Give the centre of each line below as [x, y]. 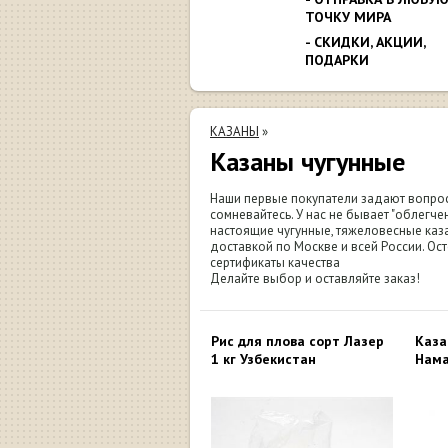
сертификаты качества [275, 262]
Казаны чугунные [307, 161]
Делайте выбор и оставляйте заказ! [315, 278]
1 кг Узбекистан [263, 359]
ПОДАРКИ [337, 59]
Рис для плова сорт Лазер [297, 341]
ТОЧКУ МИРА [348, 16]
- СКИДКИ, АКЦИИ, [365, 41]
